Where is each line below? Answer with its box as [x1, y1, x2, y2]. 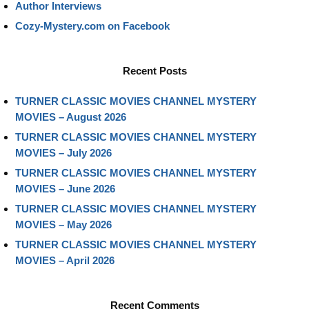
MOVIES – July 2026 [15, 146, 112, 159]
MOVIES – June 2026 [15, 182, 115, 195]
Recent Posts [122, 64, 187, 77]
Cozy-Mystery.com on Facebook [15, 19, 170, 32]
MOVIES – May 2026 [15, 218, 112, 230]
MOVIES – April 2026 [15, 254, 114, 266]
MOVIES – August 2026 [15, 110, 126, 123]
